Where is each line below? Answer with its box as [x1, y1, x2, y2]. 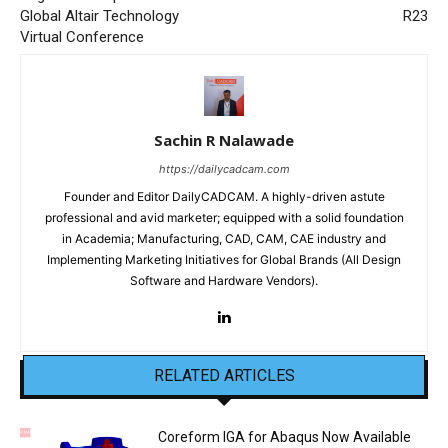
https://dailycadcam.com [158, 162, 290, 177]
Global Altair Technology [20, 7, 179, 26]
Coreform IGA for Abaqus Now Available [158, 429, 412, 446]
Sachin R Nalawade [154, 130, 294, 151]
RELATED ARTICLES [153, 366, 295, 386]
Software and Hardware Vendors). [130, 273, 318, 289]
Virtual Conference [20, 28, 144, 47]
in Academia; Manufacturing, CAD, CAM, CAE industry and [62, 231, 386, 247]
